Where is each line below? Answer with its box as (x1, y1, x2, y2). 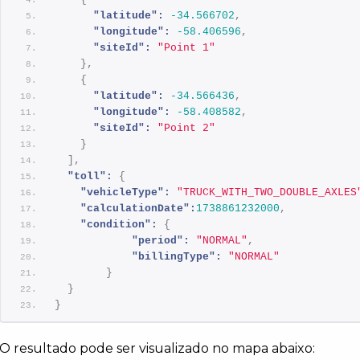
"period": (132, 234, 190, 247)
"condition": (80, 218, 158, 231)
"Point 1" (157, 41, 216, 54)
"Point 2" (157, 121, 216, 134)
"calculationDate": (80, 202, 197, 215)
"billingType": (132, 250, 223, 263)
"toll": (67, 170, 113, 182)
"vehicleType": (80, 186, 171, 198)
